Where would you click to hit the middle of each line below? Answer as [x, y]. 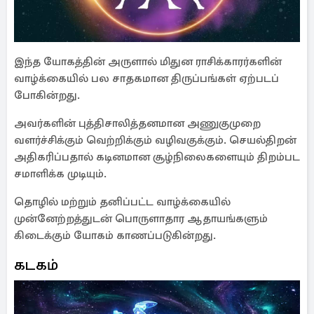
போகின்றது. [47, 95]
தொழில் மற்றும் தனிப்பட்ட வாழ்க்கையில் [122, 202]
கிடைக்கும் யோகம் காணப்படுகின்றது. [115, 235]
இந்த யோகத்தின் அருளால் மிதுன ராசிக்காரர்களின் [148, 62]
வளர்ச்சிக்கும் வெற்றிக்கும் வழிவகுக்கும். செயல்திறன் [155, 140]
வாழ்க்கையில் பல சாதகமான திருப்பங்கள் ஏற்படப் [146, 78]
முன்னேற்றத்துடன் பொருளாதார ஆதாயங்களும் [141, 219]
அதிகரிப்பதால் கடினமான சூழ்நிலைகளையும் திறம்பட [157, 157]
